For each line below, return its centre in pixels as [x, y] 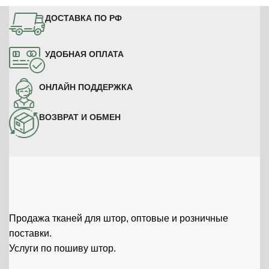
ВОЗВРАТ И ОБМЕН [80, 117]
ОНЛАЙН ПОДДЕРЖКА [86, 87]
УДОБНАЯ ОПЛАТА [84, 54]
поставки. [30, 234]
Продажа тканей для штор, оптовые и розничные [119, 219]
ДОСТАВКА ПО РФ [83, 18]
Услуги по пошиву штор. [62, 249]
